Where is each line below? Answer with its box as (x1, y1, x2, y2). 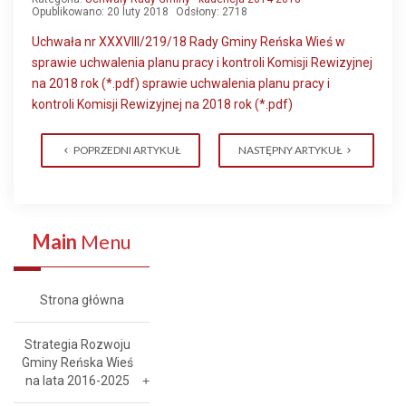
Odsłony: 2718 (176, 5, 247, 18)
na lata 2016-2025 (24, 373, 130, 388)
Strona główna (39, 293, 124, 307)
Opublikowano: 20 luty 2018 (32, 5, 169, 18)
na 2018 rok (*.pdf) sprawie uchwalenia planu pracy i (32, 76, 330, 91)
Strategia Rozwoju (24, 337, 130, 352)
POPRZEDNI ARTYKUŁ (73, 143, 180, 157)
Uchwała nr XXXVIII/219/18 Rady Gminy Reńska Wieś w (32, 34, 345, 49)
